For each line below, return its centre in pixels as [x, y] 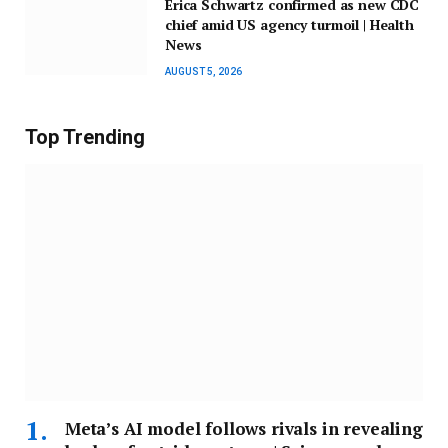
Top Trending [85, 137]
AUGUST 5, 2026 [203, 72]
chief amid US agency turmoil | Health [289, 25]
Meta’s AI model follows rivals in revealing [244, 429]
